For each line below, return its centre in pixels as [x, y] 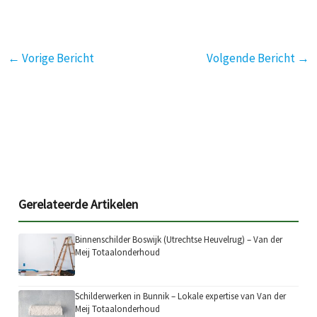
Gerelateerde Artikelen [79, 204]
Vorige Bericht [57, 58]
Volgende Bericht [252, 58]
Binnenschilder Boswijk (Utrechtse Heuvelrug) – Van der [179, 240]
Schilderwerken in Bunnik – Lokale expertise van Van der [181, 296]
